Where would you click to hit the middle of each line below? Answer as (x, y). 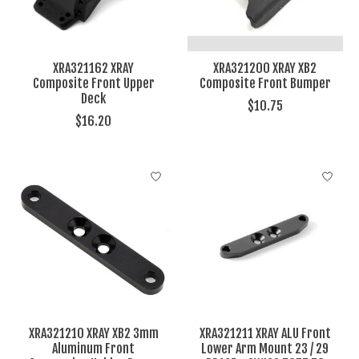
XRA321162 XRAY (94, 69)
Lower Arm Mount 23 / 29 (265, 349)
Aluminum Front (94, 349)
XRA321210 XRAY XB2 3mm (93, 334)
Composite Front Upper (93, 84)
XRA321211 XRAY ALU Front (265, 334)
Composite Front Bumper (265, 84)
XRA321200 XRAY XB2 (265, 69)
